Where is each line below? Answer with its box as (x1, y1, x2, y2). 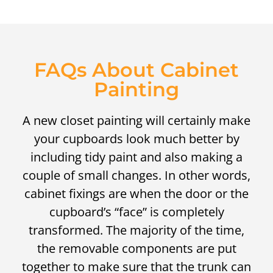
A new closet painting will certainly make (23, 112, 250, 129)
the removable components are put (37, 239, 236, 257)
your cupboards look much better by (34, 130, 239, 147)
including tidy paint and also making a (30, 148, 243, 165)
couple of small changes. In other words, (23, 166, 250, 183)
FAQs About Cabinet (34, 57, 239, 82)
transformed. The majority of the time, (29, 221, 244, 238)
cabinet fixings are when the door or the (24, 185, 249, 202)
